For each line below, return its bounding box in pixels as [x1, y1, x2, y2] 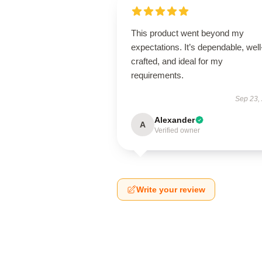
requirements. [131, 70, 184, 80]
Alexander [154, 115, 195, 125]
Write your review [136, 185, 205, 194]
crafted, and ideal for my [131, 56, 223, 66]
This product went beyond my [131, 28, 244, 38]
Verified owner [154, 126, 200, 135]
